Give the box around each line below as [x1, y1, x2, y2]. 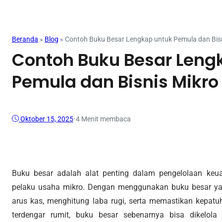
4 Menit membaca [76, 114, 131, 123]
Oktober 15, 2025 [20, 114, 73, 123]
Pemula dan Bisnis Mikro [12, 70, 219, 94]
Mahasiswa [24, 5, 59, 13]
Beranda [12, 35, 38, 44]
